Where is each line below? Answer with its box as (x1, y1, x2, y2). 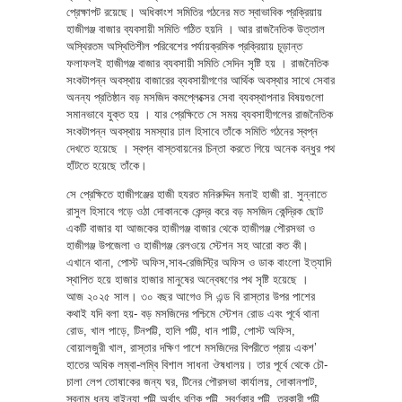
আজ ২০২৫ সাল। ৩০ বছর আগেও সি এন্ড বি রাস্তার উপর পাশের (66, 289, 315, 303)
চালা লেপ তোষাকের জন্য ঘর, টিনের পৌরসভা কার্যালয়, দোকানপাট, (66, 374, 318, 389)
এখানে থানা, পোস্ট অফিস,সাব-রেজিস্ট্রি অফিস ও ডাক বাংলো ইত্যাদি (66, 255, 331, 269)
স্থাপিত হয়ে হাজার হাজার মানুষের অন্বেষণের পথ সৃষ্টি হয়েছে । (66, 272, 309, 286)
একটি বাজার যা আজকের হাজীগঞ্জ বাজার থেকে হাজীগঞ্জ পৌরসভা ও (66, 221, 315, 235)
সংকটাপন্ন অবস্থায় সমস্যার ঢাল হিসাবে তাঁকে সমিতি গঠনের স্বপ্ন (66, 124, 318, 138)
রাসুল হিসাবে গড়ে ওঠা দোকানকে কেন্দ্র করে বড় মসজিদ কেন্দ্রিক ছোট (66, 204, 323, 218)
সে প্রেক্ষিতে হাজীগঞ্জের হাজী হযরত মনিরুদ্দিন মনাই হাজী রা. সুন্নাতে (66, 187, 327, 201)
